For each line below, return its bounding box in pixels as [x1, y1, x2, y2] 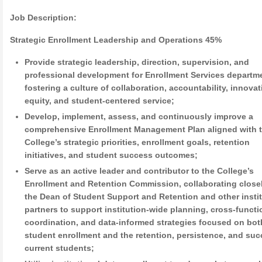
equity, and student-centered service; [25, 96, 175, 105]
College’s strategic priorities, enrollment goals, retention [25, 137, 250, 147]
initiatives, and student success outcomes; [25, 150, 198, 160]
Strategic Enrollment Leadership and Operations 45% [10, 35, 222, 44]
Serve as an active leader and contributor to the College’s [25, 166, 254, 175]
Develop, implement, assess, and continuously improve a [25, 112, 254, 121]
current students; [25, 243, 95, 253]
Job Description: [10, 13, 77, 22]
